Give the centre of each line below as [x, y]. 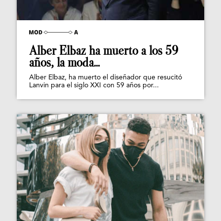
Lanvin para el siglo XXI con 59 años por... [94, 86]
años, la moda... [64, 63]
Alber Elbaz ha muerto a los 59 [104, 51]
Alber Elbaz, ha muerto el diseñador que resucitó [106, 78]
